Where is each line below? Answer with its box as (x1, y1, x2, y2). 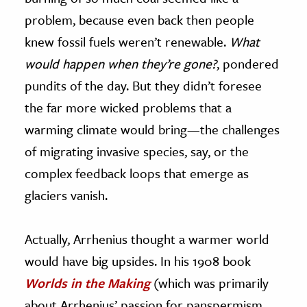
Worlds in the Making (25, 273, 150, 293)
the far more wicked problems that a (25, 98, 232, 117)
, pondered (217, 54, 279, 73)
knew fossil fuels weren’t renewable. (25, 32, 226, 51)
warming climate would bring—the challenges (25, 120, 280, 139)
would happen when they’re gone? (25, 54, 217, 73)
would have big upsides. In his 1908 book (25, 251, 251, 271)
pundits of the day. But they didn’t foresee (25, 76, 262, 95)
